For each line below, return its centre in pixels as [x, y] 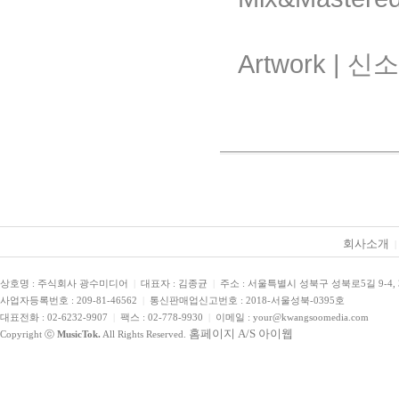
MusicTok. [79, 334]
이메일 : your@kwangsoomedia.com [289, 317]
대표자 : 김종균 [174, 283]
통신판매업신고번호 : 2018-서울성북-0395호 [244, 300]
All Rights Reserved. [145, 334]
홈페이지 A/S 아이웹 [241, 334]
